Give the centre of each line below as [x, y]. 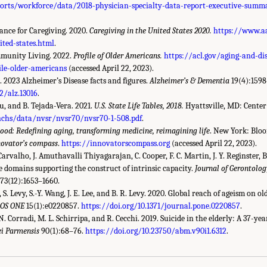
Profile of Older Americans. [118, 55]
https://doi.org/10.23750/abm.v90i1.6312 [156, 231]
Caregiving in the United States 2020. [150, 30]
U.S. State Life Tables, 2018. [139, 105]
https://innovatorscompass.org [116, 143]
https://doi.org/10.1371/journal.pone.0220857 [161, 206]
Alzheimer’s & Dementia [190, 80]
